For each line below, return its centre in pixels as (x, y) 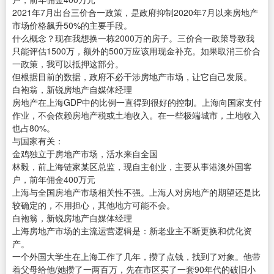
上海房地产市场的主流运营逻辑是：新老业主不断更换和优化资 (132, 231)
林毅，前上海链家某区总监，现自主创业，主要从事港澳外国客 (132, 167)
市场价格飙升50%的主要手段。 (72, 25)
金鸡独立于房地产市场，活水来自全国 (85, 154)
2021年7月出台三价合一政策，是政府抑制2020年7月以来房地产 (135, 13)
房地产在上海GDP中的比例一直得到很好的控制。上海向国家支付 (137, 102)
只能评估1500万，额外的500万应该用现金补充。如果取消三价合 (136, 51)
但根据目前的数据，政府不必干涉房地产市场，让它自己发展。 (132, 77)
